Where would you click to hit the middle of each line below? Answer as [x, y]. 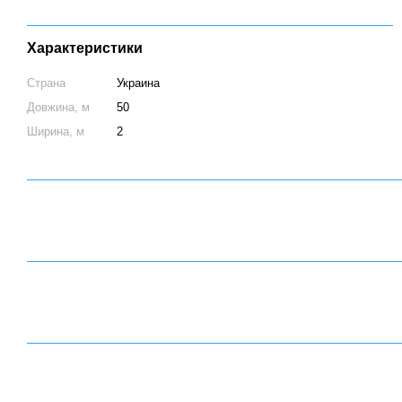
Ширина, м [56, 131]
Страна [46, 83]
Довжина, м [58, 107]
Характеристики [85, 48]
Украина [138, 83]
